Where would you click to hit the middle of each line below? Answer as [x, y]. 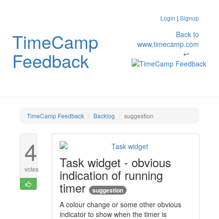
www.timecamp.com [168, 44]
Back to [188, 34]
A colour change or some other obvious [121, 204]
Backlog [104, 116]
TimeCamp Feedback [55, 116]
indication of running [111, 175]
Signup [190, 18]
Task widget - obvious [116, 162]
